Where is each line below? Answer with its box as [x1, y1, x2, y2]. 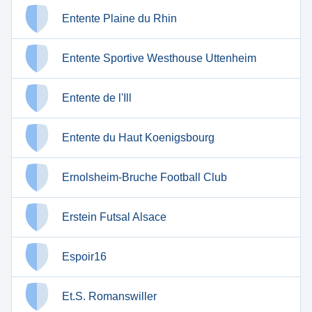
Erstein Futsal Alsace [62, 211, 166, 223]
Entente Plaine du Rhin [62, 13, 177, 24]
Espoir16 [62, 251, 107, 263]
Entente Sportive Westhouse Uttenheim [62, 52, 256, 64]
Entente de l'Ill [62, 92, 132, 104]
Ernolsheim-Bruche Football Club [62, 171, 227, 183]
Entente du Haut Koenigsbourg [62, 132, 214, 143]
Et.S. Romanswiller [62, 290, 157, 302]
